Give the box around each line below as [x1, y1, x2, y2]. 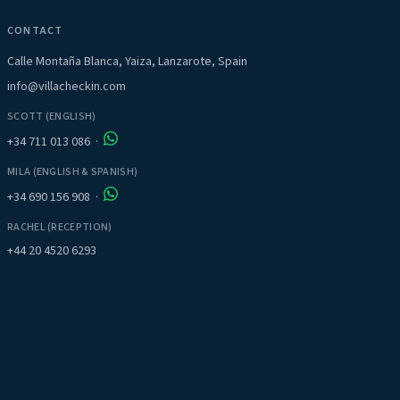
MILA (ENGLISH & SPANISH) [7, 164, 138, 179]
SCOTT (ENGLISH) [7, 109, 96, 124]
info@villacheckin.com [7, 78, 126, 96]
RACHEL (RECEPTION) [7, 220, 112, 235]
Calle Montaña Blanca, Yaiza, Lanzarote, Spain [7, 53, 247, 71]
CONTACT [7, 23, 63, 38]
